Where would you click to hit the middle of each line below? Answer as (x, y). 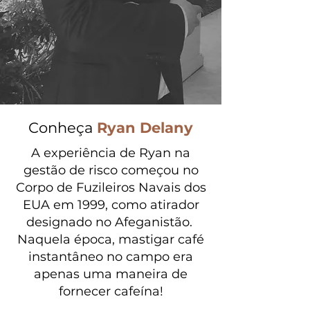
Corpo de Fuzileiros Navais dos (111, 188)
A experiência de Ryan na (111, 153)
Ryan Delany (145, 128)
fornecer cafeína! (111, 291)
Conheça (61, 128)
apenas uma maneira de (111, 274)
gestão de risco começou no (111, 170)
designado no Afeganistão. (109, 222)
